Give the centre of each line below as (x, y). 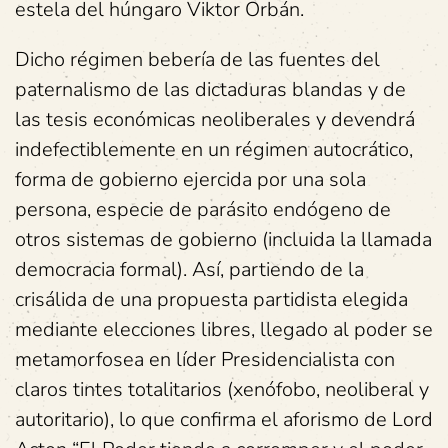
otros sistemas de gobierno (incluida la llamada (223, 239)
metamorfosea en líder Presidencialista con (205, 359)
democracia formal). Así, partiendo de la (189, 269)
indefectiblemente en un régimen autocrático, (214, 149)
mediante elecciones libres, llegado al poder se (224, 329)
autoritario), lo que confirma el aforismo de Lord (224, 419)
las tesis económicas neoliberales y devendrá (215, 119)
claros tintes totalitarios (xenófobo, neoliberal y (222, 389)
